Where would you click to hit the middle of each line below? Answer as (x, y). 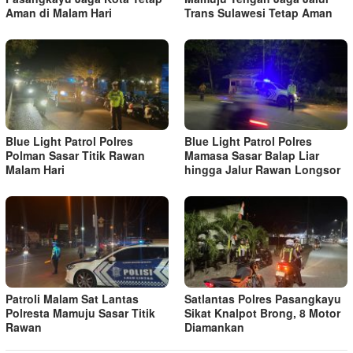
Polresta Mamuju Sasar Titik (80, 313)
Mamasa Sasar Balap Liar (252, 156)
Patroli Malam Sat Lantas (72, 299)
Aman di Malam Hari (59, 12)
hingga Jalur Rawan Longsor (262, 170)
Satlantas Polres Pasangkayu (263, 299)
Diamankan (214, 327)
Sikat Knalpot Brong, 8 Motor (262, 313)
